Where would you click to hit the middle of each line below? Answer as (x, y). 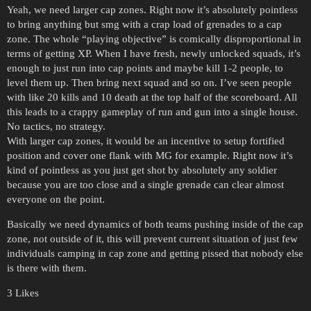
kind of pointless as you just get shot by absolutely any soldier (142, 170)
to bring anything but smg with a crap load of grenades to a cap (144, 24)
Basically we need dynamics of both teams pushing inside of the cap (155, 224)
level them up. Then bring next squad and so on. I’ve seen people (149, 82)
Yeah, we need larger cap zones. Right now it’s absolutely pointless (152, 9)
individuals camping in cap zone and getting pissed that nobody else (155, 253)
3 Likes (23, 293)
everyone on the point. (56, 199)
